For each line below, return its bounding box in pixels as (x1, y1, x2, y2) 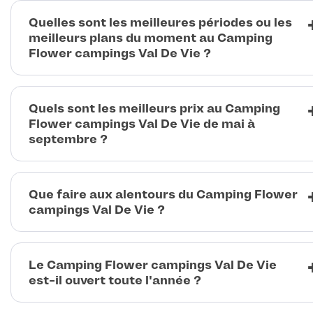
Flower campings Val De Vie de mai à (29, 117, 255, 131)
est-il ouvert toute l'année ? (29, 273, 201, 288)
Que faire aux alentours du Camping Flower (29, 187, 298, 202)
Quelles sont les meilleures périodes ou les (29, 15, 292, 30)
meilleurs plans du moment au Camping (29, 31, 272, 45)
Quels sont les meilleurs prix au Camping (29, 101, 280, 116)
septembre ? (29, 132, 108, 147)
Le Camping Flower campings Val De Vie (29, 258, 277, 272)
